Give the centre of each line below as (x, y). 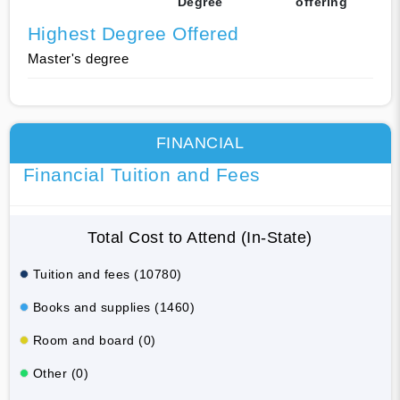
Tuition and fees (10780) (107, 274)
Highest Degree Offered (133, 33)
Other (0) (60, 373)
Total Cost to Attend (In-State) (200, 237)
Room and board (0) (94, 340)
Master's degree (78, 58)
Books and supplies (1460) (113, 307)
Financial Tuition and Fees (142, 174)
